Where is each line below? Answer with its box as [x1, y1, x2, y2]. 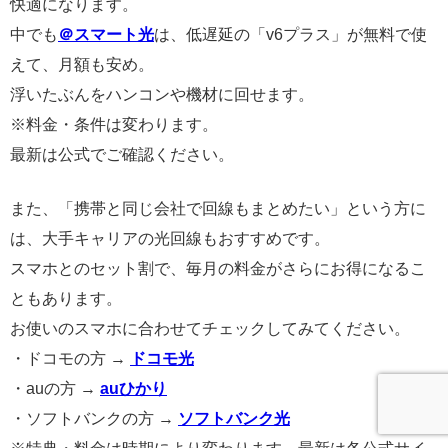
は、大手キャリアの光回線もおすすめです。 [10, 230, 330, 247]
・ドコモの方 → [10, 350, 130, 367]
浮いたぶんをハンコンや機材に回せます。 [10, 86, 314, 103]
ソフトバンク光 [178, 410, 290, 427]
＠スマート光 [58, 26, 154, 43]
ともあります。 [10, 290, 122, 307]
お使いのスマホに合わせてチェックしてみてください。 [10, 320, 410, 337]
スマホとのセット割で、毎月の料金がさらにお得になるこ [10, 260, 426, 277]
